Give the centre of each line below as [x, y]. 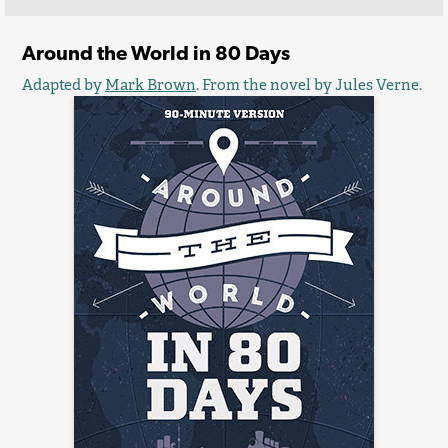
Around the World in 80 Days [156, 52]
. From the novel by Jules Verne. [309, 85]
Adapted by [63, 85]
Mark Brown [150, 85]
